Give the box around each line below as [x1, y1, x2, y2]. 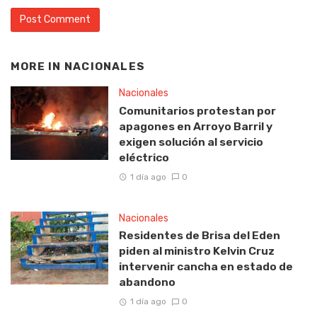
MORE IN [11, 59, 64, 73]
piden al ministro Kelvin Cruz [118, 244, 275, 258]
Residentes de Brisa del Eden [118, 229, 280, 243]
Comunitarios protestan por [118, 104, 276, 118]
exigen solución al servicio [118, 135, 263, 149]
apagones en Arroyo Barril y [118, 120, 272, 134]
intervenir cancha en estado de [118, 260, 293, 274]
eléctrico [118, 151, 169, 165]
